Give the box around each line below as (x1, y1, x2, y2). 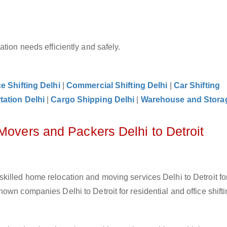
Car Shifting (173, 81, 220, 90)
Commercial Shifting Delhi (66, 81, 168, 90)
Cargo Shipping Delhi (51, 95, 135, 104)
